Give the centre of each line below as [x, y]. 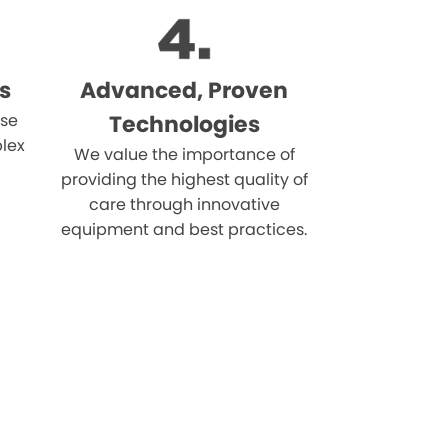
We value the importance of [184, 154]
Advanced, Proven [184, 90]
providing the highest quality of [184, 179]
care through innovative [184, 204]
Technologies [184, 124]
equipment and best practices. [184, 229]
